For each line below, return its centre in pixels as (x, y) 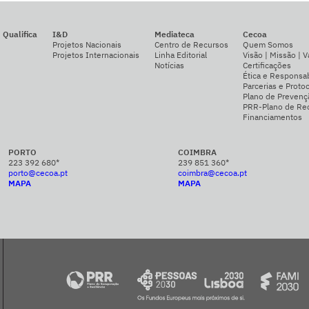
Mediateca (174, 34)
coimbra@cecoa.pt (213, 172)
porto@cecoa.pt (38, 172)
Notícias (169, 65)
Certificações (267, 65)
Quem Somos (268, 44)
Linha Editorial (180, 54)
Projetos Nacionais (87, 44)
